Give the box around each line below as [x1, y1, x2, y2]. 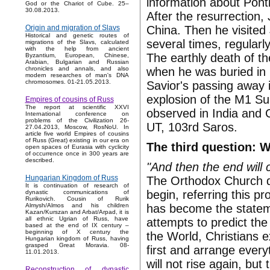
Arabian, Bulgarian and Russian [25, 58, 129, 66]
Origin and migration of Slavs [25, 24, 120, 33]
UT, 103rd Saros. [146, 121, 237, 134]
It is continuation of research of [25, 182, 129, 189]
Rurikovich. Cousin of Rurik [25, 195, 129, 202]
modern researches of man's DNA [25, 72, 129, 79]
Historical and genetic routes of [25, 32, 129, 39]
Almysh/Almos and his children [25, 202, 129, 209]
